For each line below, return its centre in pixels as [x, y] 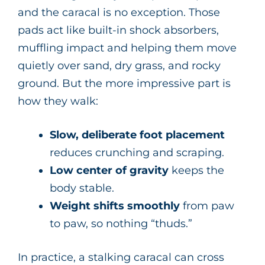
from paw [207, 206]
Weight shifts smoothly [115, 206]
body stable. [82, 188]
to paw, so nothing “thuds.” [121, 224]
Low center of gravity [109, 171]
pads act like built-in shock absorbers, [118, 30]
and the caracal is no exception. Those [119, 13]
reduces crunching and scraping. [137, 153]
